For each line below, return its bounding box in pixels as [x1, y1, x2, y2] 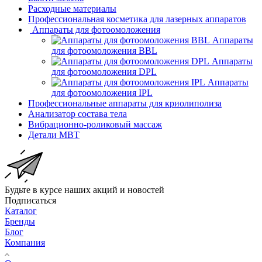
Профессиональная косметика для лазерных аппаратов [28, 13, 246, 24]
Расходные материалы [28, 3, 116, 13]
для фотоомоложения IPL [51, 87, 153, 98]
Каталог [5, 205, 37, 216]
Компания [5, 237, 45, 247]
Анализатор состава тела [28, 108, 127, 119]
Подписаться [5, 195, 56, 205]
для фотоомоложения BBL [51, 45, 157, 56]
